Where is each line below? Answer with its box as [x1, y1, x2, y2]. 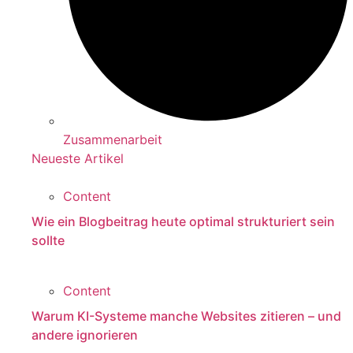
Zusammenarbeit [63, 132, 162, 148]
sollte [32, 232, 65, 249]
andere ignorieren [32, 327, 138, 344]
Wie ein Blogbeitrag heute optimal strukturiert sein [32, 214, 335, 230]
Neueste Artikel [32, 150, 124, 167]
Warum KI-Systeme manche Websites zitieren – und [32, 308, 341, 325]
